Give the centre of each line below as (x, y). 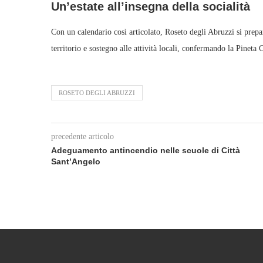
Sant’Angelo (76, 161)
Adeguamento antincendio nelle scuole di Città (146, 150)
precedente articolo (82, 136)
